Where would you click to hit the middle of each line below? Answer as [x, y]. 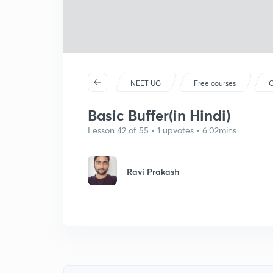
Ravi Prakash [153, 172]
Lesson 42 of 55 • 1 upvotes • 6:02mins [162, 130]
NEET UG [146, 83]
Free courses [215, 83]
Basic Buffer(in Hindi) [159, 115]
